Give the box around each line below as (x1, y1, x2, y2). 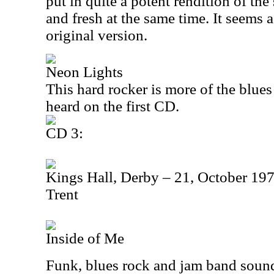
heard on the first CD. (46, 98, 179, 114)
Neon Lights (46, 64, 123, 80)
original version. (46, 27, 147, 43)
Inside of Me (46, 230, 124, 246)
